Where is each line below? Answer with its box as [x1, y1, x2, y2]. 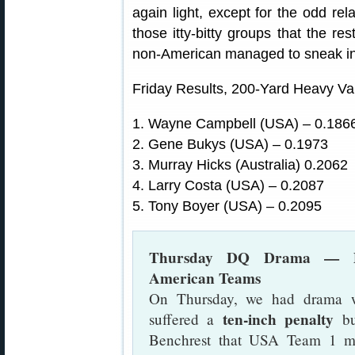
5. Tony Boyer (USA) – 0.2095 [132, 198, 322, 214]
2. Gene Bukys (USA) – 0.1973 [132, 136, 328, 152]
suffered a [149, 309, 223, 329]
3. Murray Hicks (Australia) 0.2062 [132, 157, 348, 173]
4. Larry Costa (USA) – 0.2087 [132, 177, 324, 193]
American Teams [149, 267, 261, 289]
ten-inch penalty [222, 308, 334, 330]
